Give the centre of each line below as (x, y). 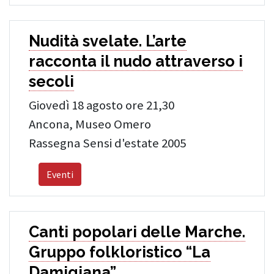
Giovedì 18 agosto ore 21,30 (102, 105)
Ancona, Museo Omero (90, 124)
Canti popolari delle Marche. (137, 232)
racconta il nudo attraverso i (136, 61)
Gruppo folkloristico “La (120, 252)
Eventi (60, 174)
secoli (51, 81)
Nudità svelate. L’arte (108, 41)
